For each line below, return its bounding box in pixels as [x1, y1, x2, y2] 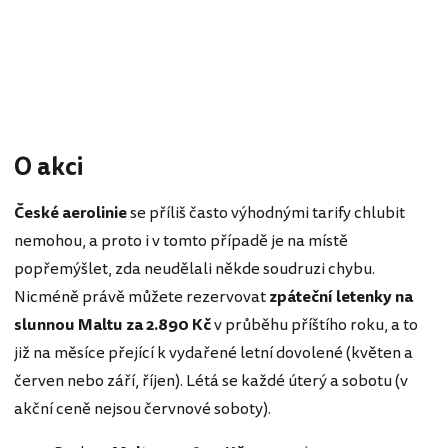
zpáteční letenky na [269, 285, 413, 310]
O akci [14, 150, 83, 186]
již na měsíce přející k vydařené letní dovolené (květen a [14, 341, 413, 366]
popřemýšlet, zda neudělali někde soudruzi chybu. [14, 257, 375, 282]
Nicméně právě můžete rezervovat [14, 285, 269, 310]
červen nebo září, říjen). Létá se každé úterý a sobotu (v [14, 369, 408, 394]
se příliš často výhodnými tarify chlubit [127, 201, 405, 226]
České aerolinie [14, 201, 127, 226]
